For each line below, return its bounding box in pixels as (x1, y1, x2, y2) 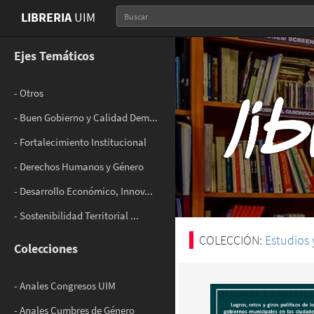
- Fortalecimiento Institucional (14, 135, 146, 149)
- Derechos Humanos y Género (14, 160, 144, 173)
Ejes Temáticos (14, 48, 95, 64)
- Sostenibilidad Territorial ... (14, 209, 139, 222)
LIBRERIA (21, 9, 71, 25)
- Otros (14, 86, 43, 100)
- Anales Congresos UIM (14, 279, 116, 292)
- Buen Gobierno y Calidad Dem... (14, 111, 158, 124)
